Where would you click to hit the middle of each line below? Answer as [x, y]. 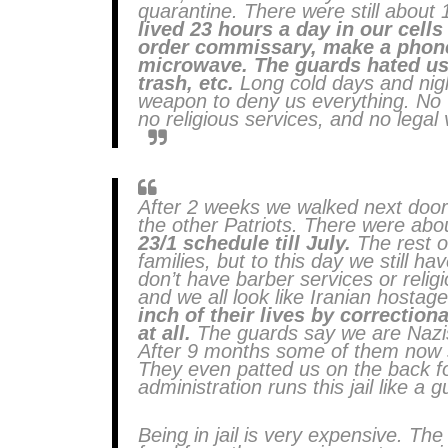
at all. [164, 333]
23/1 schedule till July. [244, 243]
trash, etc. [186, 83]
